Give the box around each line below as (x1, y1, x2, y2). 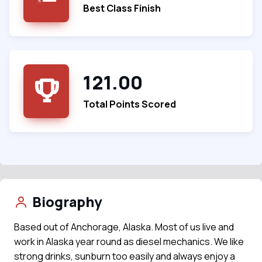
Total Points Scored (83, 98, 176, 111)
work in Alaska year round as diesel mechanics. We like (14, 235, 244, 249)
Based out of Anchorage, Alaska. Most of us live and (14, 220, 234, 234)
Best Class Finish (83, 2, 161, 15)
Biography (32, 192, 102, 212)
